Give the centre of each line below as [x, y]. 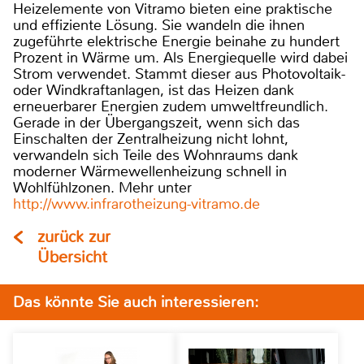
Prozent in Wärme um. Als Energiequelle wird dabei [180, 58]
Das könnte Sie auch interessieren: [136, 302]
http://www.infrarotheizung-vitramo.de [136, 204]
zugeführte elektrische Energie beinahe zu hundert [176, 42]
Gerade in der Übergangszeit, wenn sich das [156, 123]
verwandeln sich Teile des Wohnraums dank [156, 156]
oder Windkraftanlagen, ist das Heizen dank [154, 91]
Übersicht [72, 258]
